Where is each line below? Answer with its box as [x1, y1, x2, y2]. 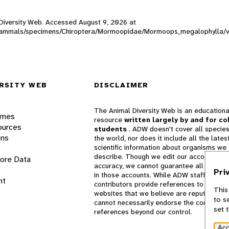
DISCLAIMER [94, 80, 149, 90]
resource [94, 115, 124, 125]
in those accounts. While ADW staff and [94, 170, 219, 180]
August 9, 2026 [79, 17, 127, 27]
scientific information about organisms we [94, 143, 226, 152]
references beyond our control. [94, 207, 192, 217]
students [94, 124, 129, 134]
